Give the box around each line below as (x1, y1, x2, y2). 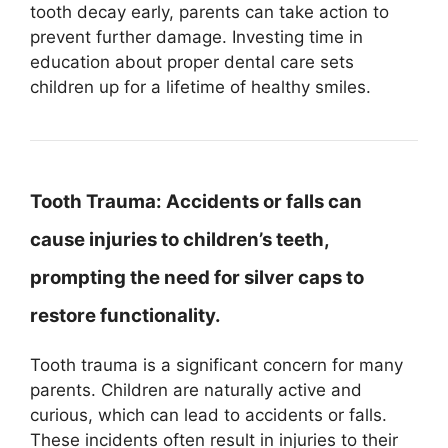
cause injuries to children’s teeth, (30, 227, 329, 251)
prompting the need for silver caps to (30, 265, 364, 289)
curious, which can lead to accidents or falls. (30, 404, 387, 425)
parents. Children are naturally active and (30, 379, 362, 400)
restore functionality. (30, 303, 221, 327)
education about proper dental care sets (30, 51, 354, 72)
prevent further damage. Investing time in (30, 26, 363, 47)
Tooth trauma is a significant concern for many (30, 354, 403, 375)
